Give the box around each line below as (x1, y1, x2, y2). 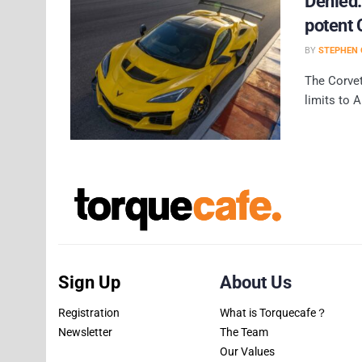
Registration (58, 305, 120, 319)
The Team (220, 325, 268, 339)
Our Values (220, 345, 275, 359)
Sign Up (58, 271, 120, 293)
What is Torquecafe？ (220, 305, 327, 319)
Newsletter (58, 325, 112, 339)
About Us (220, 271, 292, 293)
